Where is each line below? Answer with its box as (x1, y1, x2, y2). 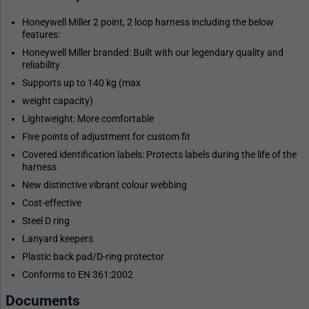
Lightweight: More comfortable (22, 112, 154, 124)
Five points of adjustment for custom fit (22, 130, 190, 142)
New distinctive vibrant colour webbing (22, 179, 187, 190)
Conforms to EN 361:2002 (22, 268, 133, 280)
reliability (22, 59, 60, 70)
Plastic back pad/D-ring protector (22, 250, 164, 262)
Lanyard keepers (22, 232, 93, 244)
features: (22, 28, 60, 40)
